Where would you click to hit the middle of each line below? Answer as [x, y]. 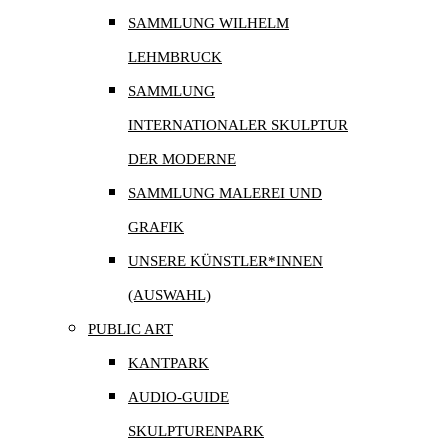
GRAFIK [156, 227]
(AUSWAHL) [169, 295]
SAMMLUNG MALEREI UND [225, 193]
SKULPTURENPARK [196, 431]
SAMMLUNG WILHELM [208, 23]
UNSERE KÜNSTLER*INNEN [225, 261]
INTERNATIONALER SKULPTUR [238, 125]
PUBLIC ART [130, 329]
